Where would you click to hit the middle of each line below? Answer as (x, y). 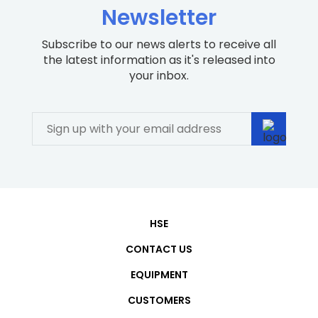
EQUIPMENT (159, 275)
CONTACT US (159, 249)
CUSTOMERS (159, 300)
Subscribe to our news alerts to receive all (159, 44)
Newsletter (159, 18)
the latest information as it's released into (159, 60)
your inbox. (159, 76)
